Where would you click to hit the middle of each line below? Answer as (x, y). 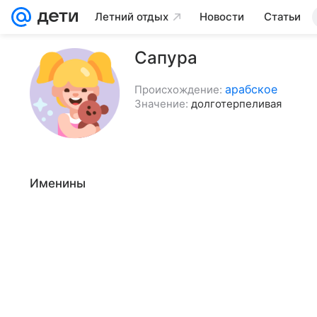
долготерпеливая (236, 104)
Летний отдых (132, 17)
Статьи (282, 17)
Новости (222, 17)
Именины (58, 183)
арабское (251, 89)
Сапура (166, 58)
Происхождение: (178, 90)
